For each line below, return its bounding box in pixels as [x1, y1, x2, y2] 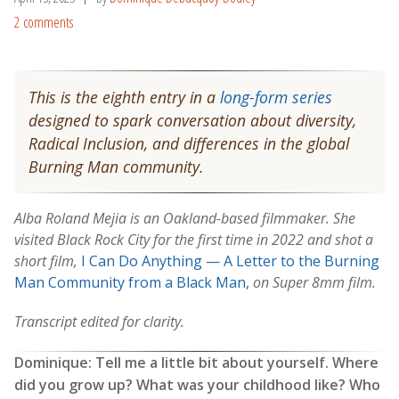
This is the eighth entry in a [28, 85, 220, 108]
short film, [14, 250, 81, 271]
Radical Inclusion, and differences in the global [28, 132, 349, 154]
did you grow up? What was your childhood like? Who [14, 374, 380, 395]
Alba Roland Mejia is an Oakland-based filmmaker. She [14, 208, 355, 228]
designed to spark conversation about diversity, [28, 109, 356, 131]
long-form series [220, 85, 332, 108]
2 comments [14, 12, 73, 33]
